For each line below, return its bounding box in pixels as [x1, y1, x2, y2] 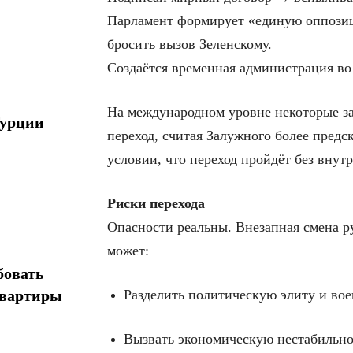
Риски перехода [107, 195, 205, 212]
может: [107, 243, 149, 259]
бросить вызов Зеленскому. [107, 36, 272, 53]
